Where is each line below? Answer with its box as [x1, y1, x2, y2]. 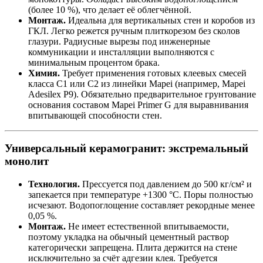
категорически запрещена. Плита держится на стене [28, 242, 237, 253]
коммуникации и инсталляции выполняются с [28, 46, 214, 57]
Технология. [28, 179, 80, 190]
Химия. [28, 68, 60, 78]
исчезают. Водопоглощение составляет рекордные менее [28, 200, 255, 211]
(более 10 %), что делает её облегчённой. [28, 4, 191, 15]
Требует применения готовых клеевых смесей [60, 68, 247, 78]
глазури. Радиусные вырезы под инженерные [28, 36, 210, 46]
